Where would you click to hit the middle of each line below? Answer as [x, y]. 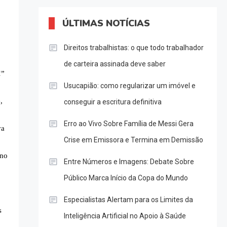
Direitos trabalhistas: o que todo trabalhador [134, 48]
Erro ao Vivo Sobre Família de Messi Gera [128, 124]
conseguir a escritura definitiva [112, 102]
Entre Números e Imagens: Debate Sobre [129, 162]
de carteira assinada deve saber [115, 64]
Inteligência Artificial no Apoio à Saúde [125, 216]
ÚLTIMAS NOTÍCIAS [106, 24]
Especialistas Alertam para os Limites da [128, 200]
